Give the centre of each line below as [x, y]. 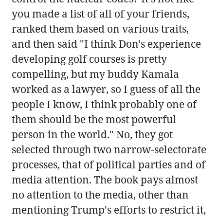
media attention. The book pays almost [105, 179]
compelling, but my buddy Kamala [95, 74]
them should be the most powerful [94, 119]
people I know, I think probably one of [104, 104]
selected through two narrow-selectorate [109, 149]
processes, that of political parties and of [109, 164]
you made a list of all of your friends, [100, 13]
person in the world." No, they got [92, 134]
